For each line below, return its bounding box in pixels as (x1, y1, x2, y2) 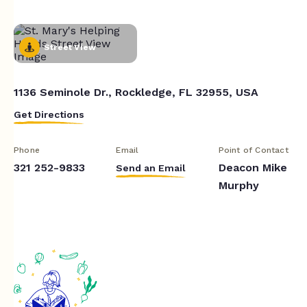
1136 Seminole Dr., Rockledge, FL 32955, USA (14, 85, 258, 99)
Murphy (218, 178, 259, 192)
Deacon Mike (218, 160, 287, 174)
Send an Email (116, 162, 186, 173)
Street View (44, 42, 97, 52)
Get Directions (14, 108, 84, 120)
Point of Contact (218, 145, 288, 155)
